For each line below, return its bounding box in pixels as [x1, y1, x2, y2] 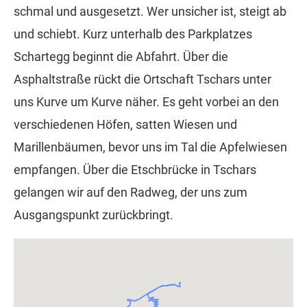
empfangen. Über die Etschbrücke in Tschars [14, 162, 256, 177]
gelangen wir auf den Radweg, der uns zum [14, 185, 247, 200]
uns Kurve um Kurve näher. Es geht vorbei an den [14, 95, 279, 110]
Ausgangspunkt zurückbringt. [14, 208, 173, 223]
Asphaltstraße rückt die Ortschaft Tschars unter [14, 72, 271, 87]
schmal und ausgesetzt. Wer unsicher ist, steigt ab [14, 4, 286, 19]
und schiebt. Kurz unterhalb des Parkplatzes [14, 27, 252, 42]
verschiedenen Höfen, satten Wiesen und [14, 117, 237, 132]
